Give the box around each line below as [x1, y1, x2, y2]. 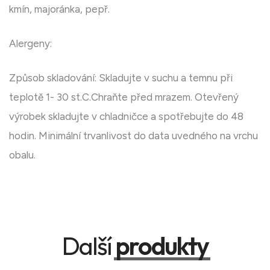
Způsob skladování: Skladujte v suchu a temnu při [9, 72, 233, 84]
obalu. [9, 149, 36, 162]
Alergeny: [9, 37, 52, 50]
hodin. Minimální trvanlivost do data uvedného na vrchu [9, 130, 258, 142]
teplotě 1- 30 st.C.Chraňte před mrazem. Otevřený [9, 91, 239, 104]
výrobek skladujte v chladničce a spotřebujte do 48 [9, 110, 243, 123]
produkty [115, 230, 209, 262]
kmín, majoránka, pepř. [9, 3, 110, 16]
